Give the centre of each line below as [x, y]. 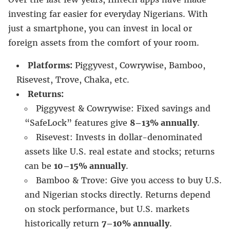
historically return [63, 223]
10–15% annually [90, 166]
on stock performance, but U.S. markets [107, 209]
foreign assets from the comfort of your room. [104, 42]
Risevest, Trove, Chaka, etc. [73, 79]
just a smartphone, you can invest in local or [100, 28]
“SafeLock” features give [77, 122]
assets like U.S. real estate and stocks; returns [120, 151]
